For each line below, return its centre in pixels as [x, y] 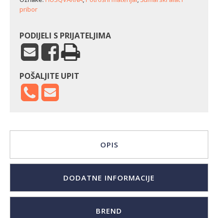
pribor [28, 9]
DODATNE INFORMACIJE [109, 178]
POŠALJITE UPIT [49, 76]
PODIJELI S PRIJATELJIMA [65, 36]
